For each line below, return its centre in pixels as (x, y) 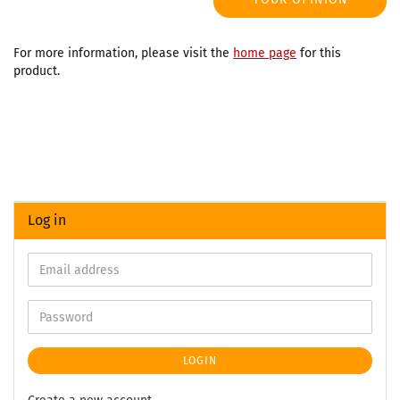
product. (37, 71)
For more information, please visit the (123, 53)
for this (319, 53)
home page (265, 53)
